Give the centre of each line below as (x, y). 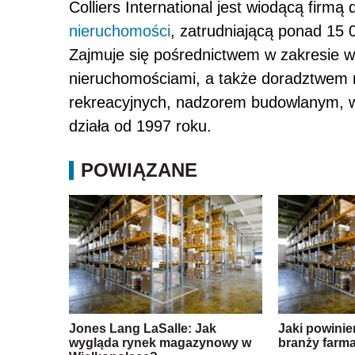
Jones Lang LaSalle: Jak (143, 329)
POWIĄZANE (139, 170)
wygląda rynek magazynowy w (160, 343)
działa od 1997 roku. (140, 126)
